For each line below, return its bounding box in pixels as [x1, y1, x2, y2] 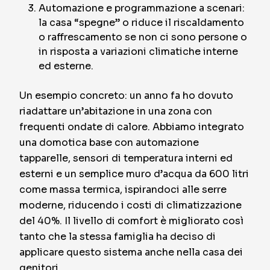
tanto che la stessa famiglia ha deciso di [19, 230, 216, 243]
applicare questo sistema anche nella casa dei [19, 246, 243, 259]
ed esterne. [39, 60, 93, 72]
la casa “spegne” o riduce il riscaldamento [39, 16, 244, 29]
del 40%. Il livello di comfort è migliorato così [19, 215, 243, 227]
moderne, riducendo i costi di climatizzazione [19, 199, 242, 212]
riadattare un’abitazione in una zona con [19, 105, 212, 118]
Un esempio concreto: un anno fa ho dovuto [19, 89, 233, 102]
